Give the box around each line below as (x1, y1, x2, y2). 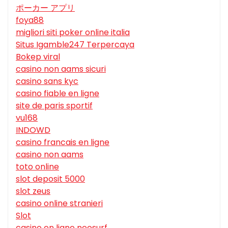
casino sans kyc (16, 75, 78, 88)
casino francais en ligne (16, 136, 109, 149)
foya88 (16, 14, 44, 26)
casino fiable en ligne (16, 88, 99, 100)
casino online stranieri (16, 197, 103, 210)
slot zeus (16, 185, 50, 197)
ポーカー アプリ (16, 2, 75, 14)
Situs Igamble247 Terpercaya (16, 39, 134, 51)
